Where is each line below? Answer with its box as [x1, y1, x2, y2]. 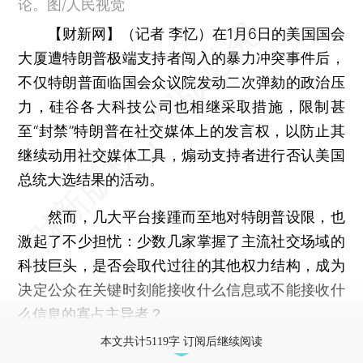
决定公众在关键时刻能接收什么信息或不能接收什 [18, 280, 345, 298]
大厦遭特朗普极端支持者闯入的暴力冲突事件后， [18, 49, 345, 66]
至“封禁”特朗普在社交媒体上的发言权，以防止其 [18, 122, 345, 139]
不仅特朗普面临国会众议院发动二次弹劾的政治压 [18, 73, 345, 91]
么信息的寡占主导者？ [18, 305, 164, 322]
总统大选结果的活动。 [18, 170, 164, 188]
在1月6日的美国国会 [212, 24, 345, 42]
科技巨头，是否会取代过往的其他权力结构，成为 [18, 256, 345, 274]
